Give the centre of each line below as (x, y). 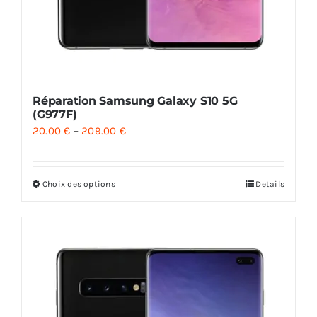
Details (270, 184)
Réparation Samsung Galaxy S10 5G (135, 101)
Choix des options (79, 184)
